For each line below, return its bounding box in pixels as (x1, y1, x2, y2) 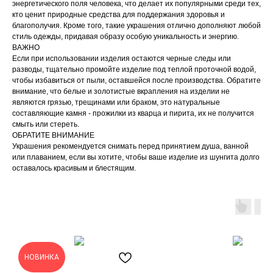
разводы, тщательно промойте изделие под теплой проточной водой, (12, 65, 256, 74)
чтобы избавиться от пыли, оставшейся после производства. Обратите (12, 76, 261, 85)
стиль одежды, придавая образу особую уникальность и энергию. (12, 32, 239, 41)
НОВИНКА (24, 253, 59, 262)
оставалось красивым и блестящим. (12, 164, 136, 173)
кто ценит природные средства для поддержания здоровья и (12, 10, 225, 19)
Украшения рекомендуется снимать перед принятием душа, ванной (12, 142, 249, 151)
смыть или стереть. (12, 120, 79, 129)
